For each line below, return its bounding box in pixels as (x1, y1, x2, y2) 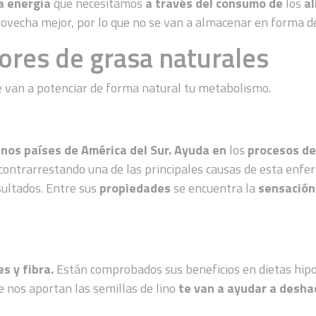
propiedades (99, 178, 174, 197)
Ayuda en (174, 140, 227, 159)
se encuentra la (174, 178, 259, 197)
